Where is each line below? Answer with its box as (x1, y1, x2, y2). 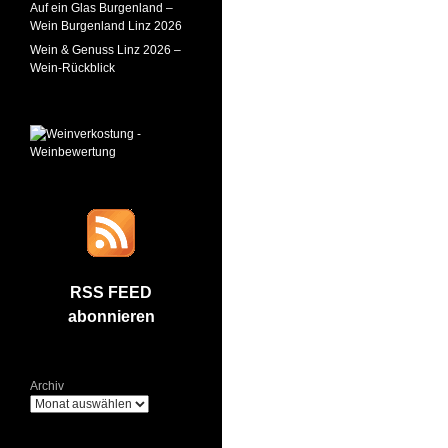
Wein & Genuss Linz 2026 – (30, 43, 181, 57)
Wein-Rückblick (30, 61, 115, 75)
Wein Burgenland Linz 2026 (30, 19, 182, 33)
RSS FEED (70, 284, 152, 301)
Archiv (30, 379, 64, 393)
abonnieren (67, 308, 155, 325)
